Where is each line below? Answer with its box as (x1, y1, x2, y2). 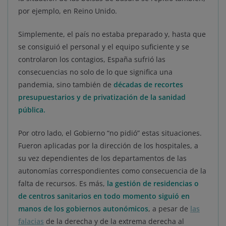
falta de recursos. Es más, (18, 178, 107, 188)
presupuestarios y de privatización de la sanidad (18, 92, 186, 102)
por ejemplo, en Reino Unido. (18, 6, 117, 16)
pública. (18, 104, 45, 115)
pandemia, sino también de (18, 79, 114, 89)
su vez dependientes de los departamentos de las (18, 153, 187, 163)
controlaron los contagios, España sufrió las (18, 54, 165, 64)
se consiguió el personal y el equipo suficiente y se (18, 41, 189, 51)
